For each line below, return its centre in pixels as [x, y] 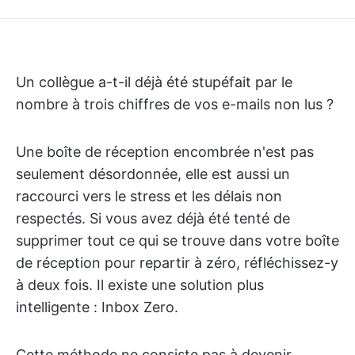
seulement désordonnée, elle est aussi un [153, 174]
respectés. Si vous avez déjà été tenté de [153, 218]
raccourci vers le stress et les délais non [149, 196]
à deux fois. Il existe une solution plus [140, 285]
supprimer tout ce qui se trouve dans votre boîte [177, 240]
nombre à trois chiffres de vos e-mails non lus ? [175, 104]
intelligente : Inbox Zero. [97, 307]
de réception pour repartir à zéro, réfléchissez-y [177, 263]
